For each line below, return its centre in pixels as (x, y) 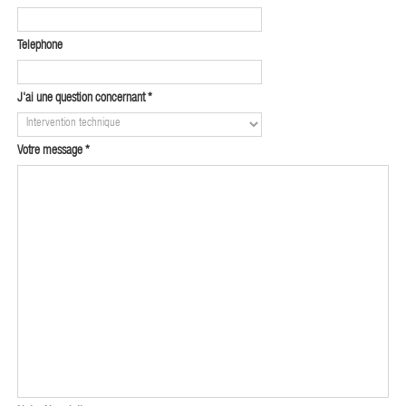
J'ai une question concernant (82, 98)
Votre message (51, 151)
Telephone (40, 46)
